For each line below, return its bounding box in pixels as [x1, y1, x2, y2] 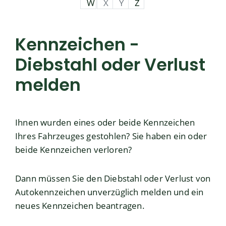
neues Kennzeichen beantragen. [15, 200, 145, 212]
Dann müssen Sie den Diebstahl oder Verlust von [15, 173, 211, 185]
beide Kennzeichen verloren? [15, 144, 132, 156]
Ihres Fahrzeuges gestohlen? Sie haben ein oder [15, 130, 207, 142]
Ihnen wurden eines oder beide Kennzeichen [15, 117, 195, 129]
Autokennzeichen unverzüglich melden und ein [15, 186, 204, 198]
